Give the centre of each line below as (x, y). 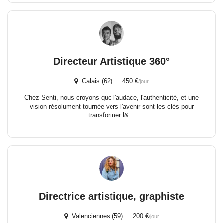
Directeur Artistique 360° (111, 61)
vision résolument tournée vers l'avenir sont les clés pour (111, 106)
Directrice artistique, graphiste (111, 196)
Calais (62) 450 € (108, 81)
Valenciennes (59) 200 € (108, 216)
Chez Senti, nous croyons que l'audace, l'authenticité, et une (111, 97)
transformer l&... (111, 115)
